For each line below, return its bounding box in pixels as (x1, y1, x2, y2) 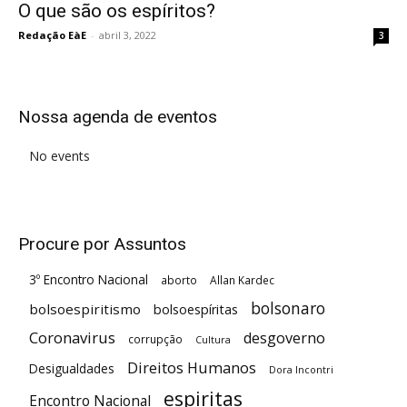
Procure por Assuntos (18, 233, 186, 254)
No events (29, 146, 90, 164)
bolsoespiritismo (29, 299, 141, 318)
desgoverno (243, 327, 325, 348)
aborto (161, 272, 197, 287)
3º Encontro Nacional (29, 270, 148, 288)
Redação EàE (18, 27, 86, 42)
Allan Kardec (210, 272, 274, 287)
